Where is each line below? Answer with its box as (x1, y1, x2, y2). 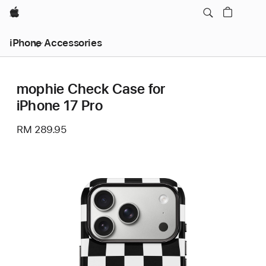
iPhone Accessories (9, 37, 102, 49)
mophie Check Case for (17, 80, 166, 97)
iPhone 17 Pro (17, 97, 103, 114)
